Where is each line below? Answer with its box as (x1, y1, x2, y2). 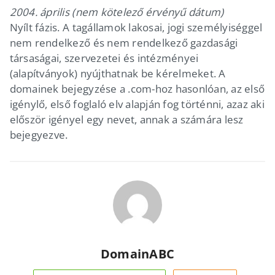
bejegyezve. (9, 127, 68, 142)
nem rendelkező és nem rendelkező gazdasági (9, 35, 238, 50)
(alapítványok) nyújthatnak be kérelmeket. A (9, 66, 226, 80)
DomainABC (101, 245, 174, 262)
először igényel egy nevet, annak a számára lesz (9, 112, 244, 126)
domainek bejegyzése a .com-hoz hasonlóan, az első (9, 81, 265, 96)
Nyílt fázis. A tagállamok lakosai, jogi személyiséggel (9, 20, 263, 34)
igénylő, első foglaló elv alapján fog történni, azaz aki (9, 96, 265, 111)
